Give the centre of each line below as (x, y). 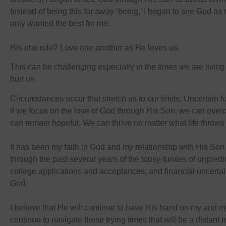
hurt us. (24, 79)
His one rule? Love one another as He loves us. (95, 47)
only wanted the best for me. (60, 23)
